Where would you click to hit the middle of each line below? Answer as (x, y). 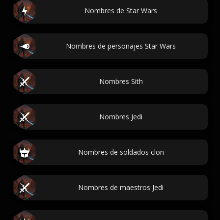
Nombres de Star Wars (121, 11)
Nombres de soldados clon (121, 152)
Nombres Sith (121, 81)
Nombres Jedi (121, 117)
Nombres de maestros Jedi (121, 187)
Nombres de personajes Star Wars (121, 46)
